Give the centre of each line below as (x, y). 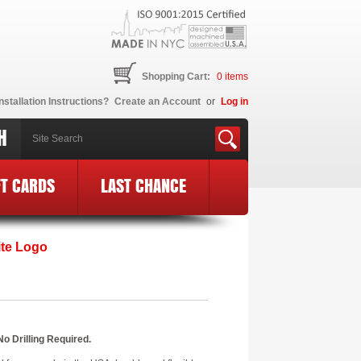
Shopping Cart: (176, 77)
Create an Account (158, 102)
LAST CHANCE (143, 185)
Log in (234, 102)
